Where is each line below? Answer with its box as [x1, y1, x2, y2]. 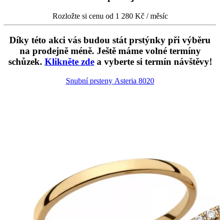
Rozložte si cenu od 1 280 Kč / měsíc [52, 12, 168, 21]
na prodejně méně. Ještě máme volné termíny [19, 45, 201, 56]
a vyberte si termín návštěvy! [94, 56, 212, 67]
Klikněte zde [44, 56, 94, 67]
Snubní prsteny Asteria [66, 76, 138, 85]
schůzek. [8, 56, 45, 67]
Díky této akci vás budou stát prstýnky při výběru [9, 34, 211, 45]
